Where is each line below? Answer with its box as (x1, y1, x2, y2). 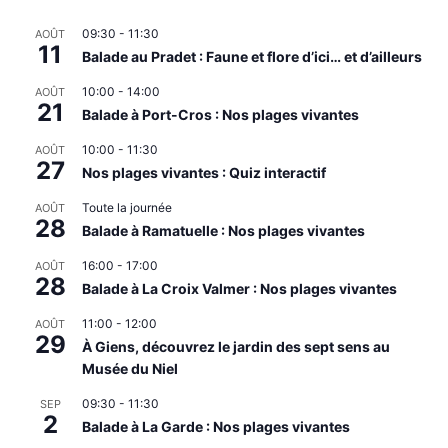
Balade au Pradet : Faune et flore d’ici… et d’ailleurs (82, 48, 422, 66)
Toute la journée (82, 200, 172, 216)
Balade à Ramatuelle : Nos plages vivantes (82, 222, 365, 240)
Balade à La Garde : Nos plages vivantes (82, 418, 350, 436)
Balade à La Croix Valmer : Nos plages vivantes (82, 280, 397, 298)
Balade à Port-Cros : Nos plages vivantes (82, 106, 359, 124)
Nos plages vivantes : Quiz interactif (82, 164, 326, 182)
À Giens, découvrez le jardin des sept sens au (82, 338, 390, 356)
